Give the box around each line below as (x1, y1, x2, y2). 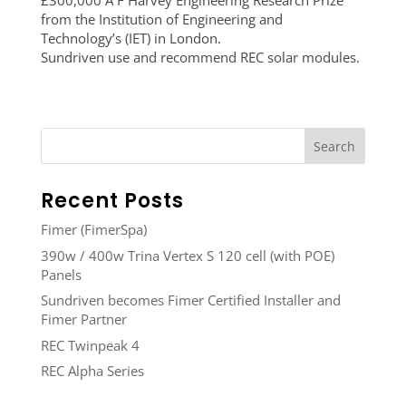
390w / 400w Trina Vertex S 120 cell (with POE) (40, 246, 334, 265)
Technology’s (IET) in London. (40, 29, 221, 47)
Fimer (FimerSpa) (40, 220, 147, 238)
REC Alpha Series (40, 362, 144, 380)
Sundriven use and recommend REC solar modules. (40, 48, 360, 66)
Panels (40, 265, 82, 284)
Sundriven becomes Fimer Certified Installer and (40, 291, 341, 309)
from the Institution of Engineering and (40, 10, 283, 28)
